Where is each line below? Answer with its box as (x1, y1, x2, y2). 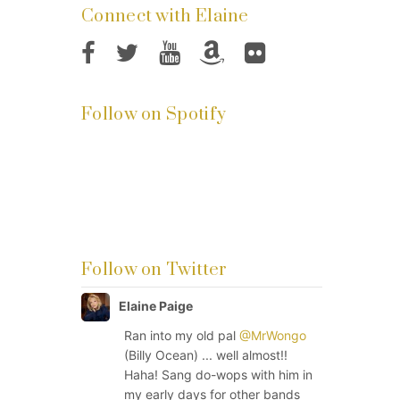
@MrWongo (239, 328, 306, 344)
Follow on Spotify (81, 104, 227, 127)
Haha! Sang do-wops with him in (124, 367, 312, 383)
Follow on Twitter (81, 259, 228, 282)
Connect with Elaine (81, 5, 249, 29)
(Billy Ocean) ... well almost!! (124, 347, 287, 363)
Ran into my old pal (124, 328, 239, 344)
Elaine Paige (119, 298, 193, 314)
